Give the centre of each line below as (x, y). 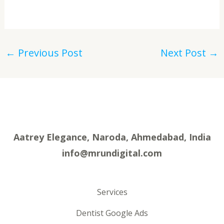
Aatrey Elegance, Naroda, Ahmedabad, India (112, 137)
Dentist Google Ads (112, 213)
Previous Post (49, 52)
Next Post (185, 52)
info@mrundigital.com (112, 153)
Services (112, 192)
